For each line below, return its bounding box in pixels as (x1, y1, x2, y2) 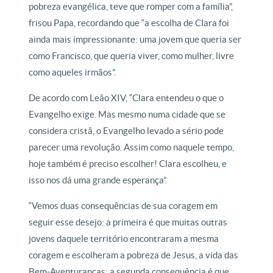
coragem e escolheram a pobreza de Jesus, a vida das (29, 250, 239, 261)
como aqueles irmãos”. (29, 67, 116, 78)
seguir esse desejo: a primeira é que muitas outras (29, 217, 228, 228)
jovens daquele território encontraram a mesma (29, 233, 219, 244)
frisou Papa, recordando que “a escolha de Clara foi (29, 18, 230, 29)
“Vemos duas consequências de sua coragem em (29, 200, 218, 211)
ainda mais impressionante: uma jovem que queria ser (29, 34, 242, 45)
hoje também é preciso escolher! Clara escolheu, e (29, 158, 227, 169)
